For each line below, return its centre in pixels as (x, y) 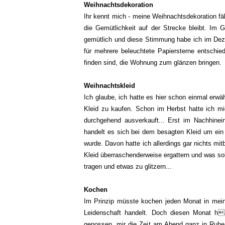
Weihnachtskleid (110, 86)
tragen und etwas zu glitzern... (129, 166)
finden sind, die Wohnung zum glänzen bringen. (154, 63)
